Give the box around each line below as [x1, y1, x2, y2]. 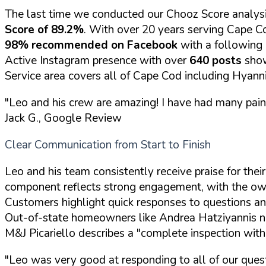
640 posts [189, 52, 242, 68]
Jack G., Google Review [5, 110, 122, 126]
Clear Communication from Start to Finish [5, 137, 211, 153]
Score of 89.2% [5, 21, 84, 37]
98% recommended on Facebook [5, 37, 178, 53]
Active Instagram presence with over [5, 52, 189, 68]
